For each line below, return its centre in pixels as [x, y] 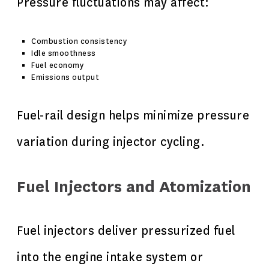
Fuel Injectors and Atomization [134, 187]
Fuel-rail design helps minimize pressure [133, 116]
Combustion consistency [79, 41]
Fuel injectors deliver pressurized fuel [126, 231]
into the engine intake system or [110, 257]
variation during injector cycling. [111, 142]
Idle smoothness [64, 53]
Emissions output [65, 77]
